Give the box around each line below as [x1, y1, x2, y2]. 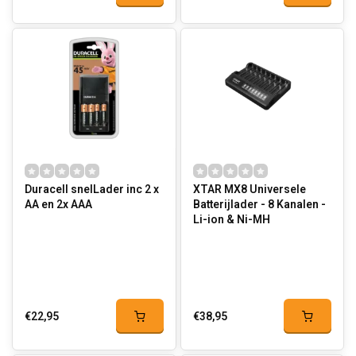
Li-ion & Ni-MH [192, 211, 270, 228]
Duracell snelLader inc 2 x [25, 181, 159, 198]
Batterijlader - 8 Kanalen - [192, 196, 326, 213]
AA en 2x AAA [25, 196, 92, 213]
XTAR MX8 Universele [192, 181, 306, 198]
